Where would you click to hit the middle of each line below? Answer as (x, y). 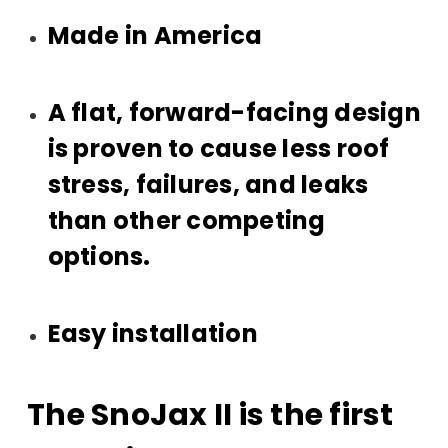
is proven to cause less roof (218, 148)
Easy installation (152, 333)
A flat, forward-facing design (234, 112)
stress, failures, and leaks (208, 184)
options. (99, 256)
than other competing (186, 220)
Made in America (155, 35)
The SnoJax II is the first (210, 415)
